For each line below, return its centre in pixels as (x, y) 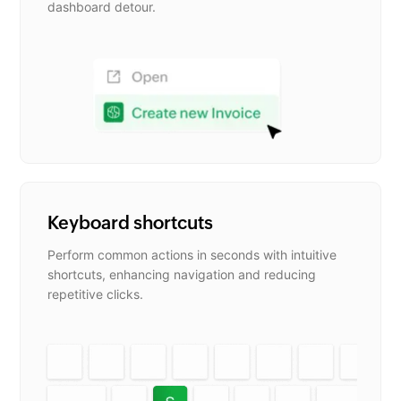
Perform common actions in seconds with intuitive (192, 254)
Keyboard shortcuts (131, 222)
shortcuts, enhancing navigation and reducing (182, 274)
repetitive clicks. (96, 294)
